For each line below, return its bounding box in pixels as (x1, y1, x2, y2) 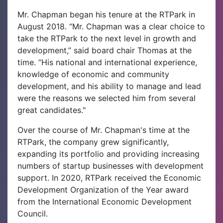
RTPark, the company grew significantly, (17, 137, 169, 147)
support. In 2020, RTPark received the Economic (17, 173, 201, 183)
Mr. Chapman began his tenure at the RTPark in (17, 9, 195, 19)
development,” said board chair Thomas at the (17, 45, 192, 55)
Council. (17, 209, 50, 219)
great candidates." (17, 105, 86, 115)
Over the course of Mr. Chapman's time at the (17, 125, 190, 135)
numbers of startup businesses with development (17, 161, 204, 171)
